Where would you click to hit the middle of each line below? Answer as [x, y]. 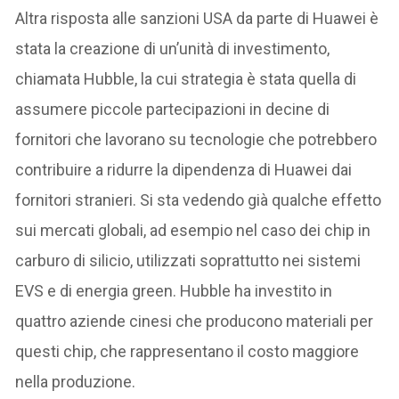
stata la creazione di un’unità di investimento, [173, 48]
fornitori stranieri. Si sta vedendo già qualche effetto [199, 199]
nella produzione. [76, 381]
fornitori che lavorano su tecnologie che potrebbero [196, 139]
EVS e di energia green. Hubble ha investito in [174, 290]
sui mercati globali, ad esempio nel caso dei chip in [193, 230]
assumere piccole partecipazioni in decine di [173, 109]
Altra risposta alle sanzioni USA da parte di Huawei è [197, 18]
